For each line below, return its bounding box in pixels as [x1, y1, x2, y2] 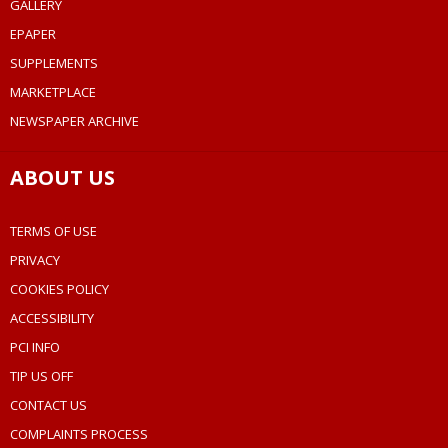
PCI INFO [10, 338, 60, 357]
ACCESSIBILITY [10, 309, 94, 328]
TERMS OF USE [10, 222, 97, 241]
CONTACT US [10, 396, 87, 415]
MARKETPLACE [10, 83, 96, 102]
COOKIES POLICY [10, 280, 109, 299]
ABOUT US [10, 164, 115, 192]
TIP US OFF [10, 367, 73, 386]
